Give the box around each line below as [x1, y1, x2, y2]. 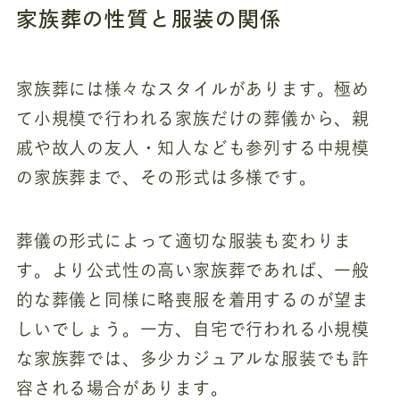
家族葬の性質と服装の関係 [15, 3, 282, 34]
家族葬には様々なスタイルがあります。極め [15, 80, 371, 98]
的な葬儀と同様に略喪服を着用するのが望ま [15, 290, 371, 308]
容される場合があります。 [15, 379, 229, 396]
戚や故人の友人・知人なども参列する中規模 [15, 139, 371, 157]
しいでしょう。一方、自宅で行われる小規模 [15, 320, 371, 337]
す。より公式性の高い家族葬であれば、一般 [15, 261, 371, 279]
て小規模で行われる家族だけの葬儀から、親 [15, 110, 371, 128]
